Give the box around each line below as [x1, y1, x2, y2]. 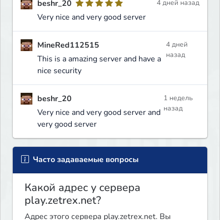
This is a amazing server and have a [37, 53, 161, 64]
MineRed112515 [37, 39, 99, 51]
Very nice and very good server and [37, 107, 161, 118]
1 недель [163, 93, 193, 103]
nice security [37, 65, 82, 76]
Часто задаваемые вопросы [31, 154, 138, 165]
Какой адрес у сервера [25, 180, 140, 195]
